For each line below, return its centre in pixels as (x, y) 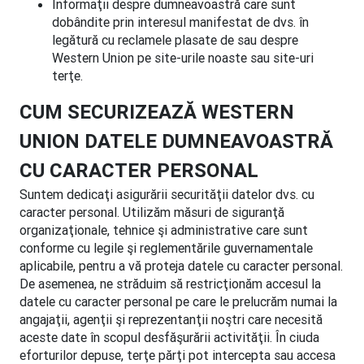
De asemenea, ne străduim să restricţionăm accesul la (170, 284)
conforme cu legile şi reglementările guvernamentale (166, 248)
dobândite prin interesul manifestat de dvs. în (180, 22)
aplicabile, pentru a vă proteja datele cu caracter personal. (181, 266)
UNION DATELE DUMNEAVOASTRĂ (176, 141)
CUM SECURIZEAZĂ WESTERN (157, 112)
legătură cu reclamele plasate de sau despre (175, 40)
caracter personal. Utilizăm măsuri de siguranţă (152, 212)
